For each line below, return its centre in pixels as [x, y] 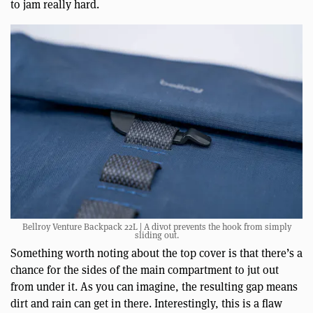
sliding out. [156, 235]
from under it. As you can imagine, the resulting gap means [154, 287]
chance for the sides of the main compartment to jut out [145, 270]
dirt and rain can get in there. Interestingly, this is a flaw [146, 304]
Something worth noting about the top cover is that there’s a [156, 254]
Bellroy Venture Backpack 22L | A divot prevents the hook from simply [156, 227]
